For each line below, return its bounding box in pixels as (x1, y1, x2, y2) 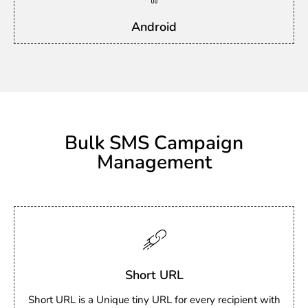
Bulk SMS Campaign (65, 130, 243, 156)
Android (131, 18, 177, 35)
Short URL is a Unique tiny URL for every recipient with (27, 293, 280, 307)
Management (96, 149, 212, 175)
